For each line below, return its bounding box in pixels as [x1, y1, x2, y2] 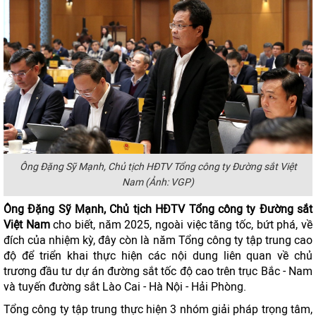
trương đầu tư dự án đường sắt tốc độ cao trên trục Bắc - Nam [4, 265, 312, 278]
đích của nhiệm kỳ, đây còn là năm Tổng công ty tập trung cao [4, 233, 312, 247]
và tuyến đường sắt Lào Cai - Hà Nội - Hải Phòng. [4, 280, 246, 293]
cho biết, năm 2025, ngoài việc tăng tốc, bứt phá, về [53, 218, 313, 231]
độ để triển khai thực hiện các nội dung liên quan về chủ [4, 249, 312, 262]
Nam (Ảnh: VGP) [122, 176, 194, 188]
